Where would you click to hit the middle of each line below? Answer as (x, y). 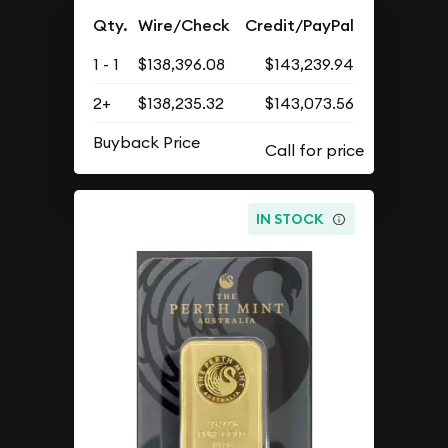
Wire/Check (184, 25)
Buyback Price (147, 142)
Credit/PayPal (300, 25)
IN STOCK (290, 218)
